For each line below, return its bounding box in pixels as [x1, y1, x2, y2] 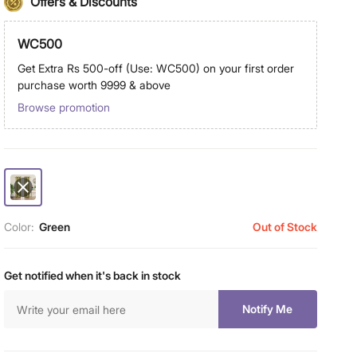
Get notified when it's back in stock [3, 269, 181, 282]
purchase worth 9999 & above [17, 78, 171, 92]
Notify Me [242, 302, 293, 316]
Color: [3, 220, 34, 233]
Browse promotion [17, 100, 110, 114]
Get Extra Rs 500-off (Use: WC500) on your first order [17, 61, 294, 75]
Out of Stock [252, 220, 317, 233]
